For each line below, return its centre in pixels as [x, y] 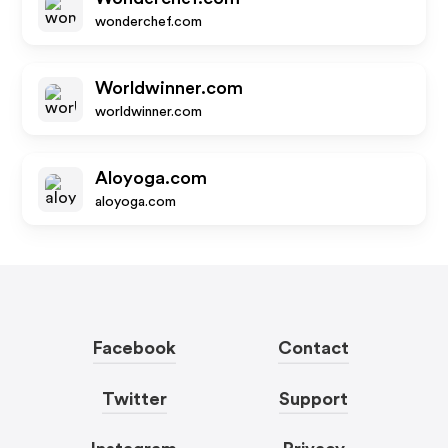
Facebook [134, 348]
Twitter [134, 398]
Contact [314, 348]
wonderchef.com [149, 22]
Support [314, 398]
